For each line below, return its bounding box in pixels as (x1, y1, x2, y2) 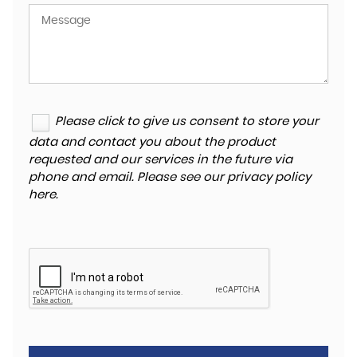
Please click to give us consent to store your (55, 116, 319, 127)
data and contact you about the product (29, 135, 276, 148)
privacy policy (227, 171, 311, 183)
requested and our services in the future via (29, 153, 292, 166)
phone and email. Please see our (29, 171, 227, 183)
